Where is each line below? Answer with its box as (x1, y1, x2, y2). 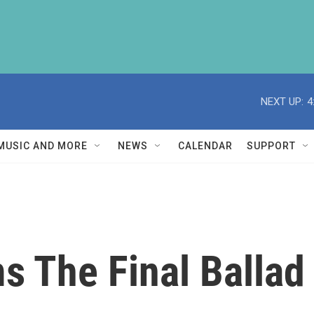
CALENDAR (178, 140, 233, 151)
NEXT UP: (261, 95, 303, 108)
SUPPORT (247, 140, 296, 151)
